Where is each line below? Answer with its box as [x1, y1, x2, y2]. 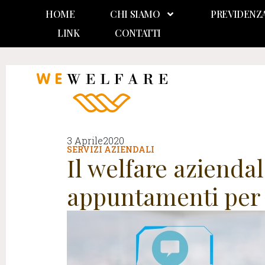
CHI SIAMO [110, 8, 160, 20]
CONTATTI [115, 27, 161, 39]
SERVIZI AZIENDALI [67, 144, 154, 155]
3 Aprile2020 [67, 134, 124, 147]
